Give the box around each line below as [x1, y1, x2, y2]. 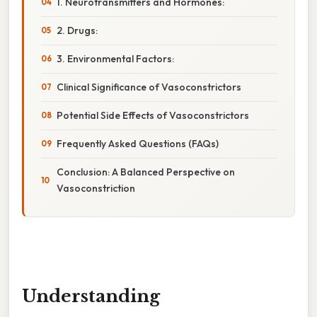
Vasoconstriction [57, 181, 135, 195]
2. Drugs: [57, 23, 98, 37]
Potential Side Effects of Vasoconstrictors [57, 108, 249, 122]
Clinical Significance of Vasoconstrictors [57, 80, 241, 93]
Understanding [22, 285, 160, 306]
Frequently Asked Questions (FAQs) [57, 137, 219, 150]
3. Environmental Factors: [57, 52, 174, 65]
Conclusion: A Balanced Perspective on [57, 165, 235, 178]
